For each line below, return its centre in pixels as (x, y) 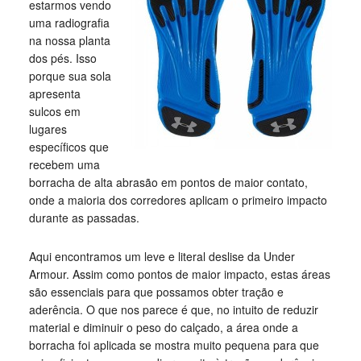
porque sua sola (70, 76)
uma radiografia (69, 23)
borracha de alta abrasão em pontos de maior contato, (168, 182)
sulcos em (54, 111)
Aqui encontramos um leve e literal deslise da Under (162, 256)
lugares (48, 129)
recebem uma (64, 164)
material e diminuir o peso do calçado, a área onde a (163, 327)
